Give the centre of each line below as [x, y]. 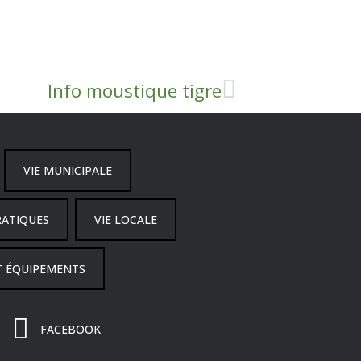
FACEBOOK [71, 330]
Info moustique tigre [135, 90]
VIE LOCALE [125, 219]
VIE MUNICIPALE [67, 170]
